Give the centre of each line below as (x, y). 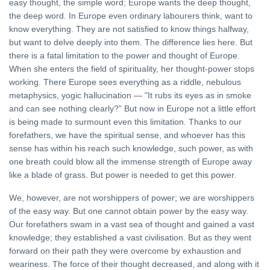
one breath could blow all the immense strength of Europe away (130, 162)
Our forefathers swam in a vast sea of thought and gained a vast (132, 224)
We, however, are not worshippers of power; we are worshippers (132, 198)
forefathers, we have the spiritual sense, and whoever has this (127, 135)
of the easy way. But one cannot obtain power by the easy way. (129, 211)
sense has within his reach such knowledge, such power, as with (131, 149)
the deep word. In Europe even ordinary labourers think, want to (131, 16)
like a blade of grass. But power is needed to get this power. (123, 175)
